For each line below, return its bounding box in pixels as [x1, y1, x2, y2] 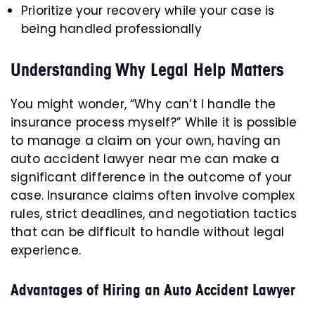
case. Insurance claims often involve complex [11, 187, 295, 204]
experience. [11, 242, 81, 259]
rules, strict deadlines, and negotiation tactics [11, 205, 297, 222]
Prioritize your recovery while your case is [21, 2, 275, 19]
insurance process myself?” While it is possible [11, 114, 297, 131]
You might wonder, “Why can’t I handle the [11, 96, 276, 112]
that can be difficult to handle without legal [11, 224, 285, 240]
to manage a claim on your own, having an [11, 132, 281, 149]
